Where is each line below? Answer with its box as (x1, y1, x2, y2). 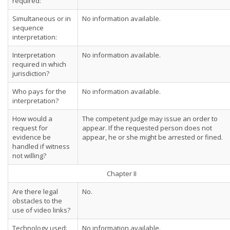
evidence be (12, 132, 51, 142)
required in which (12, 60, 66, 69)
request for (12, 123, 48, 132)
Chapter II (107, 169, 137, 178)
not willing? (12, 151, 46, 160)
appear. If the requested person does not (82, 123, 212, 132)
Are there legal (12, 187, 58, 196)
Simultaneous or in (12, 14, 71, 23)
